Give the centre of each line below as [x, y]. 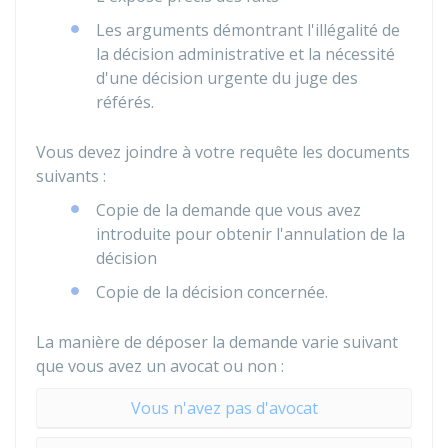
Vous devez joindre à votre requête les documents [223, 152]
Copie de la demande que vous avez [228, 210]
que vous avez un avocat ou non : [160, 366]
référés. [125, 102]
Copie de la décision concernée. [212, 292]
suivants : [71, 176]
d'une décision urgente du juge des [227, 78]
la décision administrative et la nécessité [245, 54]
